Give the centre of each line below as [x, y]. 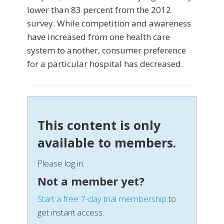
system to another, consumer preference [106, 50]
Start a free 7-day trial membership [102, 199]
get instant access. [71, 212]
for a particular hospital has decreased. [105, 64]
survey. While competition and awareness [109, 23]
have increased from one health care [98, 37]
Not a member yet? [91, 181]
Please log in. [61, 163]
